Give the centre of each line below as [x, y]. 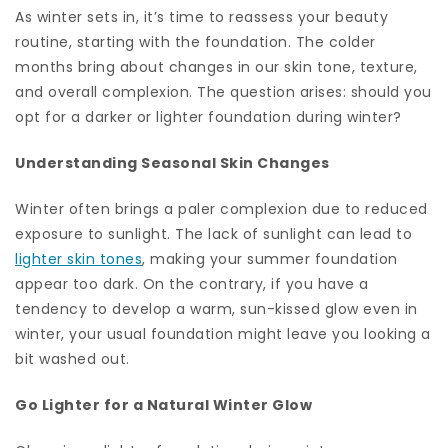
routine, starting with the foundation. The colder [195, 41]
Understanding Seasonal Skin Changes [172, 162]
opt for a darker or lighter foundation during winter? [208, 116]
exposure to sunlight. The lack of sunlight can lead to [213, 233]
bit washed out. [72, 358]
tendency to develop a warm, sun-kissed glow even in [216, 308]
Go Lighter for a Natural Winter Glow [163, 404]
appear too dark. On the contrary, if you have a [192, 283]
